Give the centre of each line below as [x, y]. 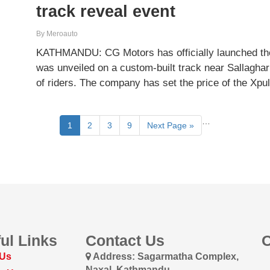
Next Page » [171, 126]
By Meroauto [57, 34]
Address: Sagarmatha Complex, [165, 256]
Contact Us [125, 240]
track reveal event [106, 11]
